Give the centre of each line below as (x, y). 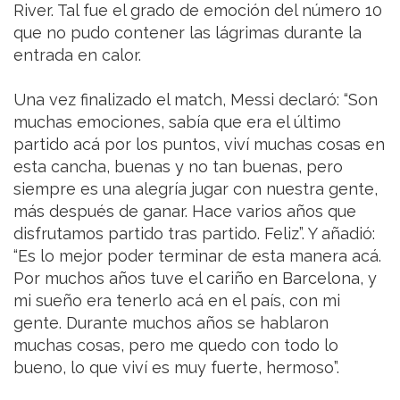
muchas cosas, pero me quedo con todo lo (176, 346)
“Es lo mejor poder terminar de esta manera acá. (197, 256)
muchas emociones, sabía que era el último (177, 122)
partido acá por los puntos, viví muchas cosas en (199, 145)
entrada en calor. (77, 55)
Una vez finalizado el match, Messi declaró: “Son (196, 100)
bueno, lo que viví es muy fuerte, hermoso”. (176, 368)
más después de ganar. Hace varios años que (185, 212)
